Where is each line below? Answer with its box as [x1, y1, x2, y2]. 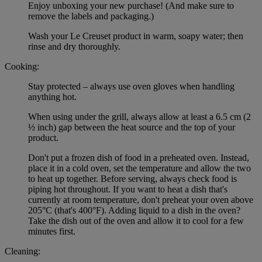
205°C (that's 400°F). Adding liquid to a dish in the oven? [28, 205, 240, 215]
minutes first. [28, 226, 75, 236]
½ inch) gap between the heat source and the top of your [28, 122, 235, 132]
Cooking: [5, 61, 39, 71]
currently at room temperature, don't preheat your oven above [28, 194, 253, 205]
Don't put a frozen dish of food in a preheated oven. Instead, [28, 152, 249, 163]
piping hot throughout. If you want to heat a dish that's [28, 184, 227, 194]
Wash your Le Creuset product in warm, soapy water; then [28, 30, 243, 41]
